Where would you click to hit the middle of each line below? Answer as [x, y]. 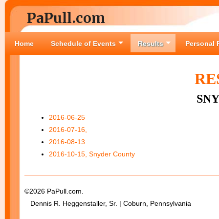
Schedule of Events [83, 44]
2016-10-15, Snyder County [92, 154]
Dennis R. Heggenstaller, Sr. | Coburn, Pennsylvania [108, 203]
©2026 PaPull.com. [54, 191]
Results [151, 44]
